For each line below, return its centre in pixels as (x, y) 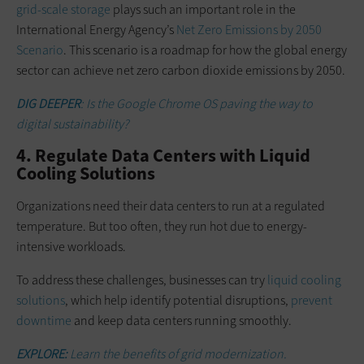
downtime (44, 320)
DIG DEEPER (48, 103)
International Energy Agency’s (96, 29)
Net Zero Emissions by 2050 (249, 29)
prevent (312, 300)
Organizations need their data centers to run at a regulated (171, 206)
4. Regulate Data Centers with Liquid (163, 155)
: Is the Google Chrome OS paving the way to (197, 103)
